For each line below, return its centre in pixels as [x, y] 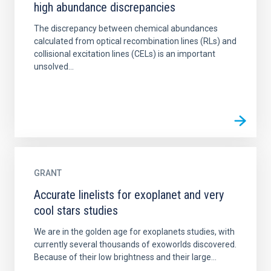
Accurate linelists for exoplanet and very [129, 195]
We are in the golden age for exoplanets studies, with [134, 232]
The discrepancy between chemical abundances [126, 28]
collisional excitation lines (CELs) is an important [125, 54]
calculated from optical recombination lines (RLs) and [135, 41]
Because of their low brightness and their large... [125, 257]
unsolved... [54, 67]
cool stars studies [76, 211]
